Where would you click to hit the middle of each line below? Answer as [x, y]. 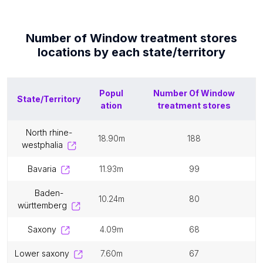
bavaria [45, 169]
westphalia [42, 145]
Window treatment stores [163, 38]
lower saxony [44, 253]
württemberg [42, 205]
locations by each [90, 52]
